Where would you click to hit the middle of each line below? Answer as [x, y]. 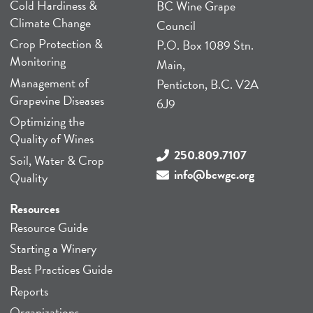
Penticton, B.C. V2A [208, 84]
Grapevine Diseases [57, 100]
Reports [29, 291]
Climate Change [50, 23]
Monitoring [37, 61]
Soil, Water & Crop [57, 160]
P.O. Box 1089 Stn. [205, 45]
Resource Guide [49, 227]
